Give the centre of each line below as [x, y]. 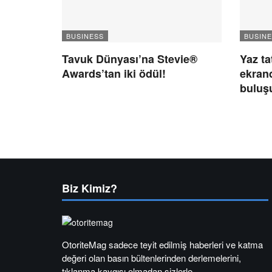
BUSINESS [85, 36]
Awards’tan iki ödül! [114, 74]
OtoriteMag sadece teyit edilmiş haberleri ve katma [162, 245]
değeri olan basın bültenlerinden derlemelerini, [151, 258]
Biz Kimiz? [90, 189]
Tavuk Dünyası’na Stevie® [130, 59]
